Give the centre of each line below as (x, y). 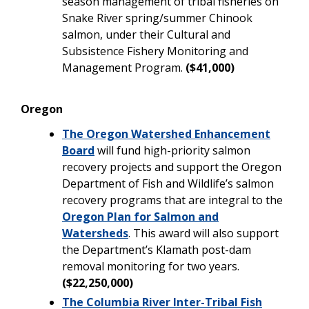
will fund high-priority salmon (172, 150)
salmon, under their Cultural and (146, 34)
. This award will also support (203, 233)
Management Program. (124, 67)
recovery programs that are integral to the (172, 200)
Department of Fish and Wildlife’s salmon (168, 183)
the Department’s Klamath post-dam (157, 249)
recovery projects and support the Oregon (172, 167)
